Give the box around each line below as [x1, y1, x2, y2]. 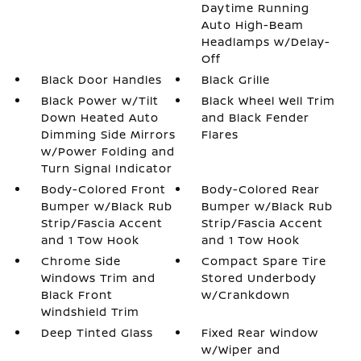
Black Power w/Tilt [40, 93, 159, 108]
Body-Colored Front [40, 181, 166, 197]
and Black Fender [201, 110, 310, 125]
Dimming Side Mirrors [40, 127, 176, 142]
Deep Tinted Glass [40, 325, 153, 340]
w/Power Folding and [40, 143, 175, 159]
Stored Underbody [201, 270, 317, 285]
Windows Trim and [40, 270, 156, 285]
